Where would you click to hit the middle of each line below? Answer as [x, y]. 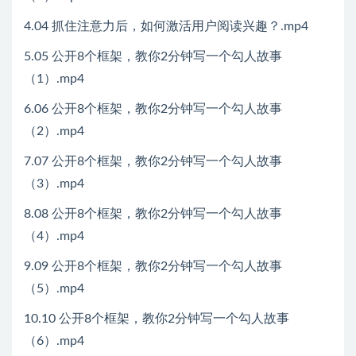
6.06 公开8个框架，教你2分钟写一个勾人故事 [153, 108]
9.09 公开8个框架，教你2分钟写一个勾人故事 [153, 266]
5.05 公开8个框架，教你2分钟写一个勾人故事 [153, 56]
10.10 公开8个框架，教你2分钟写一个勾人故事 [157, 318]
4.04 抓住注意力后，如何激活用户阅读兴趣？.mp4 [166, 26]
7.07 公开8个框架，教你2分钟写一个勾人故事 [153, 161]
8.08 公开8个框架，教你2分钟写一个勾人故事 [153, 213]
